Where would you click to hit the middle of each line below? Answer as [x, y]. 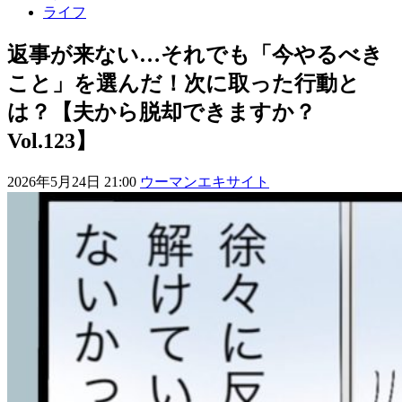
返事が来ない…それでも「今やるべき [195, 54]
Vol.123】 [52, 140]
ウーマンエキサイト [205, 181]
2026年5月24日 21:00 [74, 181]
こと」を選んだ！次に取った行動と [184, 83]
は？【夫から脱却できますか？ [162, 112]
